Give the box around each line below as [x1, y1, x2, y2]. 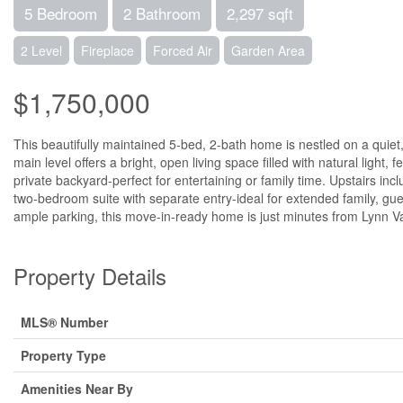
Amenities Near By [21, 380, 133, 398]
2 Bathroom [123, 2, 201, 24]
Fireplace [81, 41, 134, 59]
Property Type [21, 346, 106, 364]
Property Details [13, 260, 166, 291]
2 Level [21, 41, 62, 59]
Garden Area [231, 41, 305, 59]
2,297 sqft [227, 2, 293, 24]
